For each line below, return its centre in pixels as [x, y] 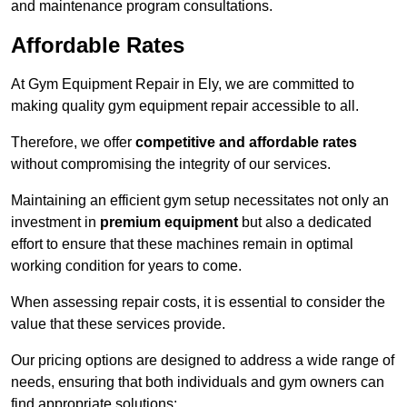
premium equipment [169, 223]
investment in [55, 223]
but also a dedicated [305, 223]
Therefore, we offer [73, 143]
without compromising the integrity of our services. [171, 164]
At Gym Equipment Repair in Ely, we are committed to [183, 84]
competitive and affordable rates [246, 143]
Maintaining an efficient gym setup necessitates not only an [200, 201]
